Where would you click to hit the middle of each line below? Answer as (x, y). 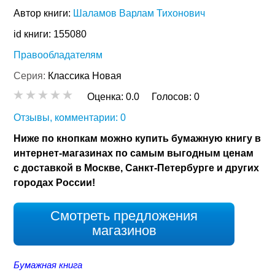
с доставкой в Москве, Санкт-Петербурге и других (137, 168)
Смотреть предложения (124, 216)
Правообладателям (58, 55)
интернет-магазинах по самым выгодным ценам (134, 153)
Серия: (31, 76)
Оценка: (107, 97)
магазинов (124, 231)
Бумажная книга (48, 265)
